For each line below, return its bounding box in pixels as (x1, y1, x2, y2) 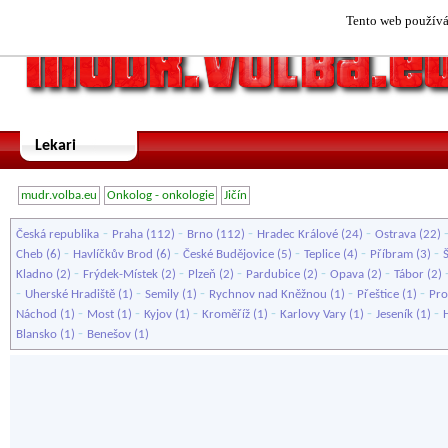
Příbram (370, 248, 413, 261)
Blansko (16, 328, 57, 341)
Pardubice (246, 268, 300, 281)
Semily (145, 288, 179, 301)
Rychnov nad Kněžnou (209, 288, 327, 301)
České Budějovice (183, 248, 274, 261)
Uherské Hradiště (25, 288, 115, 301)
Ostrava (375, 228, 416, 241)
